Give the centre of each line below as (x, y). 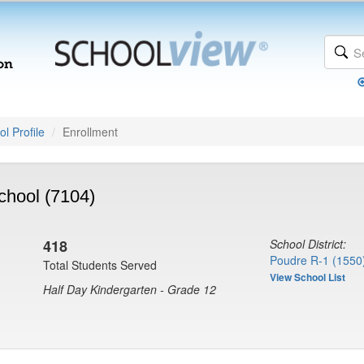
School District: (308, 244)
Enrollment (90, 132)
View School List (308, 277)
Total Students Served (100, 265)
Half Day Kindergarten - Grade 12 (130, 289)
